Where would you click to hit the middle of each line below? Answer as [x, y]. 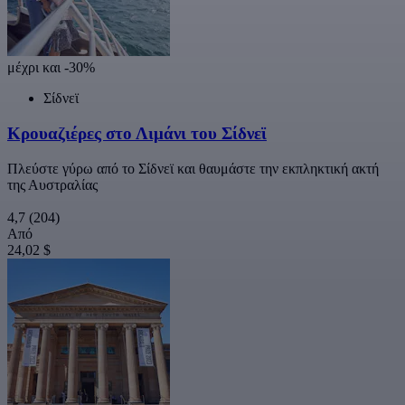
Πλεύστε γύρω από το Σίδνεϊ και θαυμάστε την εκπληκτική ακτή [193, 168]
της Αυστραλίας [52, 184]
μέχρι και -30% [51, 68]
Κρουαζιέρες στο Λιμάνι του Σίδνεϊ [137, 133]
